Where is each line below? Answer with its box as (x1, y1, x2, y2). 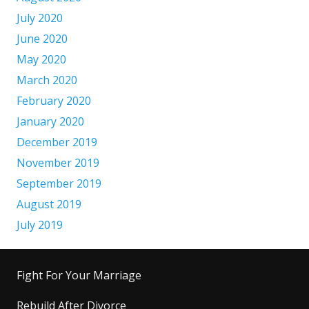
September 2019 (17, 175, 101, 191)
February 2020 (17, 92, 91, 108)
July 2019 (17, 217, 63, 232)
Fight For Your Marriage (17, 267, 141, 283)
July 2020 (17, 10, 63, 26)
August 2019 (17, 196, 81, 212)
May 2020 (17, 51, 66, 67)
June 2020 (17, 30, 68, 46)
